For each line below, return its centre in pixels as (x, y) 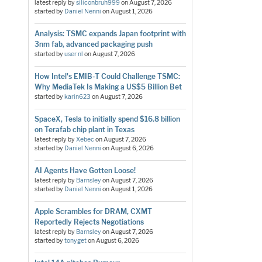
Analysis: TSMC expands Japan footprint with (110, 33)
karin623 (77, 96)
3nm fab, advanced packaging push (93, 44)
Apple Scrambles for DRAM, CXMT (93, 211)
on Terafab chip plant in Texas (84, 129)
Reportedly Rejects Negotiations (89, 222)
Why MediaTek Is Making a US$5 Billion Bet (108, 87)
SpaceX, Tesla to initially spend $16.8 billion (107, 119)
